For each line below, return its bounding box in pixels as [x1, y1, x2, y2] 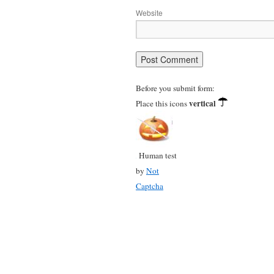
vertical [189, 97, 216, 109]
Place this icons [136, 97, 189, 109]
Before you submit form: [136, 82, 215, 94]
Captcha [136, 180, 163, 191]
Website [136, 7, 163, 18]
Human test [139, 149, 177, 161]
